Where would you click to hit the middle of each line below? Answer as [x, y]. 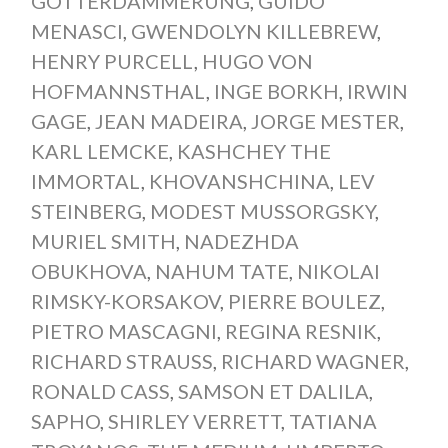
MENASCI [76, 31]
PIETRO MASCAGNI [123, 331]
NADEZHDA [241, 241]
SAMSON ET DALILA [273, 391]
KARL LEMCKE [99, 151]
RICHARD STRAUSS [121, 361]
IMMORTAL [85, 181]
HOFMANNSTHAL [118, 91]
